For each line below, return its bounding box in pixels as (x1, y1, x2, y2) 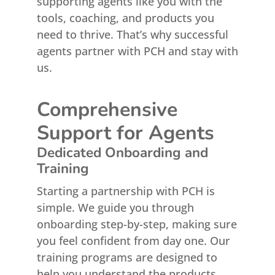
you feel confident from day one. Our (36, 233, 230, 248)
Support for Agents (36, 120, 214, 146)
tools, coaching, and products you (36, 10, 214, 25)
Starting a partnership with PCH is (36, 184, 215, 198)
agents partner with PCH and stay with (36, 44, 238, 58)
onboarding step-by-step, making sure (36, 217, 237, 231)
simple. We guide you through (36, 200, 194, 215)
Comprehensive (36, 96, 177, 123)
